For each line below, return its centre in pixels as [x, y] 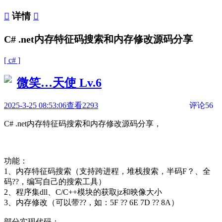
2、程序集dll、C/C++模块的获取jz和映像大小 [83, 192]
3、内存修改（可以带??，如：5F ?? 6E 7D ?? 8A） [91, 202]
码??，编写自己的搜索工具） [55, 181]
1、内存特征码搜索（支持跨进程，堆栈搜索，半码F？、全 [107, 171]
